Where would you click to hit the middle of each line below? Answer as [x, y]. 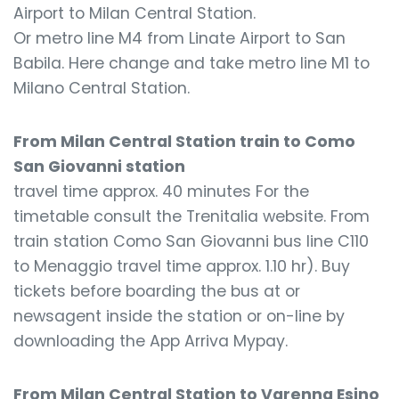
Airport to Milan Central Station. [134, 13]
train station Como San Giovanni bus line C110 [191, 241]
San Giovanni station [99, 167]
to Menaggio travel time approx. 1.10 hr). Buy [182, 266]
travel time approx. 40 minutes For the [161, 191]
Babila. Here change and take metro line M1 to [191, 63]
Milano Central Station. [102, 88]
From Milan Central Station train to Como [184, 142]
